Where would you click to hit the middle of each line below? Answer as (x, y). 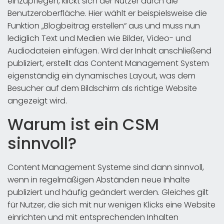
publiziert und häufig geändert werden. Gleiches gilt (108, 192)
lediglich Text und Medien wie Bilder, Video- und (99, 38)
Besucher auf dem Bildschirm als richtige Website (102, 88)
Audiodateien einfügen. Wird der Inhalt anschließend (109, 50)
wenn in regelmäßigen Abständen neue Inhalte (99, 179)
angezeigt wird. (37, 100)
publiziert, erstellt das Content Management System (108, 63)
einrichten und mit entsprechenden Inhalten (93, 217)
